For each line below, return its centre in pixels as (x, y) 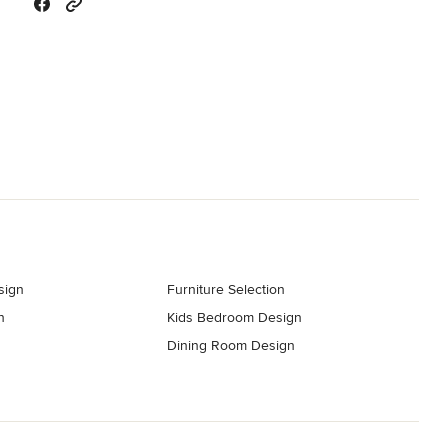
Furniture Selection (226, 289)
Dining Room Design (231, 345)
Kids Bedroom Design (235, 317)
